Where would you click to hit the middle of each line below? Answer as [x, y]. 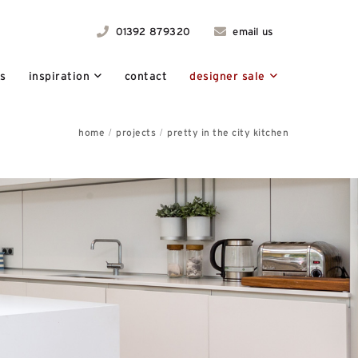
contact [145, 76]
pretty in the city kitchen [228, 132]
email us [251, 32]
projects [136, 132]
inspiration [59, 76]
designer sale [227, 76]
